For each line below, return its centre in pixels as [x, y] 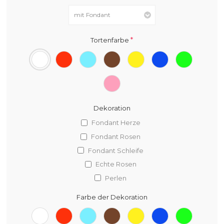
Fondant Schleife [116, 150]
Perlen [116, 178]
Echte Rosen [116, 164]
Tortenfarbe [111, 40]
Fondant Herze [116, 123]
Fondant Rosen [116, 137]
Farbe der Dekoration [112, 197]
